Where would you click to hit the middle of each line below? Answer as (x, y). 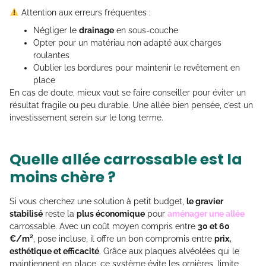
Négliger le (56, 30)
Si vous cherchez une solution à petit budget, (98, 201)
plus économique (111, 213)
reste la (60, 213)
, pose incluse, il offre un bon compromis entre (124, 238)
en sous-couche (146, 30)
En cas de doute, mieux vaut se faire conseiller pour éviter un (128, 92)
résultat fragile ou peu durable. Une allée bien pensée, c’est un (131, 105)
